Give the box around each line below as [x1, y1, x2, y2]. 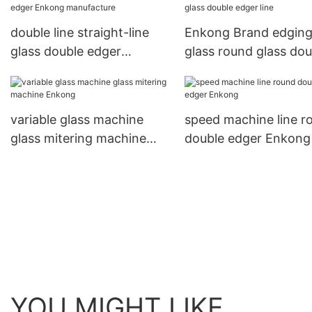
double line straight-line [10, 25, 149, 40]
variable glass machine [10, 112, 143, 127]
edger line [184, 63, 242, 78]
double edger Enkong [184, 131, 311, 146]
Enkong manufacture [10, 63, 134, 78]
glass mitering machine [10, 131, 146, 146]
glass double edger [10, 44, 121, 59]
